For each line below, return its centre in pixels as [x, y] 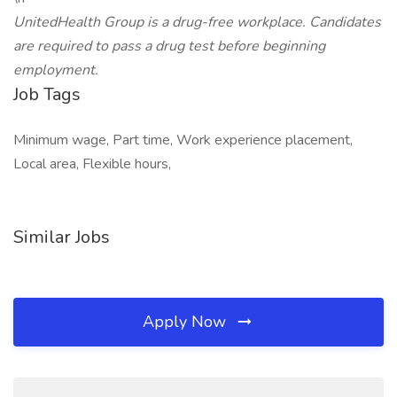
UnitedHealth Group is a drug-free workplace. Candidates [197, 22]
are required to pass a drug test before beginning [169, 46]
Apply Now [187, 322]
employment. [56, 70]
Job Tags [47, 94]
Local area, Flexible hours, [92, 164]
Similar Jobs [62, 237]
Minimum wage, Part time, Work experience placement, [183, 140]
